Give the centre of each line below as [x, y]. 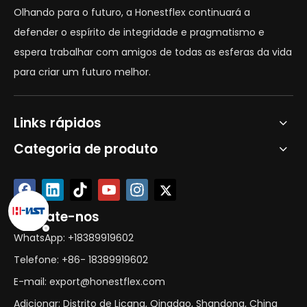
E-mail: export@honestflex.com [89, 282]
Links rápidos [58, 123]
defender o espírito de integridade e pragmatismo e [139, 32]
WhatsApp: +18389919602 [74, 238]
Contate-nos [57, 217]
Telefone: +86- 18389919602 [81, 260]
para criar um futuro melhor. [82, 72]
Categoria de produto [86, 149]
